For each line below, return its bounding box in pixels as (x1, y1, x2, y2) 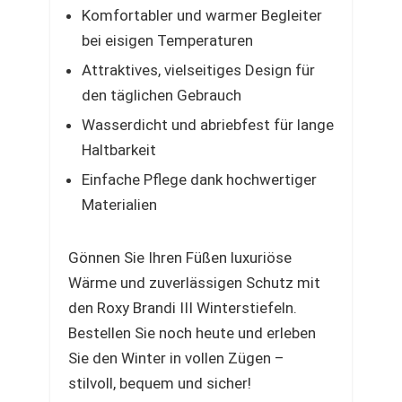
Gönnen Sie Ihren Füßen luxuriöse (68, 249, 292, 267)
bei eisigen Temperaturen (82, 31, 253, 49)
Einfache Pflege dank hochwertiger (82, 170, 317, 188)
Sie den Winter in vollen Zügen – (68, 349, 284, 367)
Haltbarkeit (82, 141, 156, 159)
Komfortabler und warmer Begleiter (82, 6, 322, 24)
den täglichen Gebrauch (82, 86, 241, 104)
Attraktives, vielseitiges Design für (82, 61, 315, 79)
